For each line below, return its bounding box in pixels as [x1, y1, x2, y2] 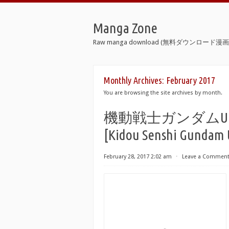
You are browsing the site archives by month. [104, 89, 222, 96]
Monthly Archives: [104, 75, 166, 85]
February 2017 [166, 75, 215, 85]
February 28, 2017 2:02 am [104, 153, 172, 160]
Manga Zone [93, 20, 157, 36]
